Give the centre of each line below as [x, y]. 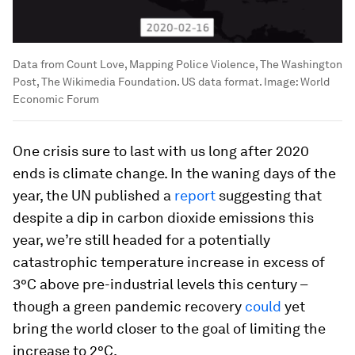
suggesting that [269, 195]
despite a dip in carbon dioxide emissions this [163, 217]
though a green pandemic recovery [129, 306]
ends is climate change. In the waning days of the [174, 173]
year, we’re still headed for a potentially [141, 239]
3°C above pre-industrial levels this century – [160, 284]
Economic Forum [56, 99]
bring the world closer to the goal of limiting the [169, 328]
